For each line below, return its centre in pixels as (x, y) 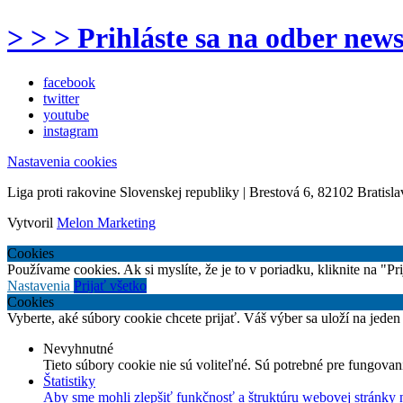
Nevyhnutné (78, 348)
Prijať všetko (110, 285)
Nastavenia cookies (62, 161)
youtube (66, 114)
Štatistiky (69, 381)
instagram (71, 130)
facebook (69, 82)
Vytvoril (32, 222)
